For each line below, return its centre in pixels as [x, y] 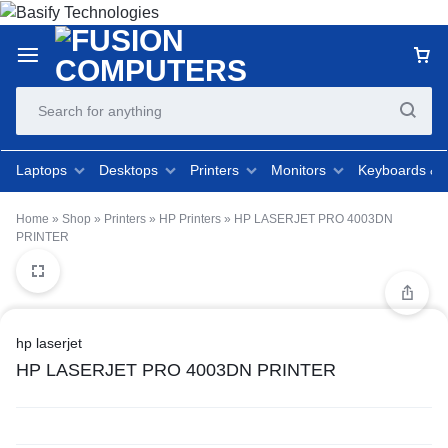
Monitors [298, 169]
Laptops [41, 169]
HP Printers [190, 218]
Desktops [128, 169]
